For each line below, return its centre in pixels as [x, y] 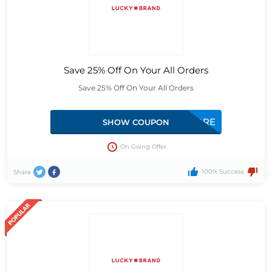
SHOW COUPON [136, 122]
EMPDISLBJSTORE [173, 122]
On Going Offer [143, 147]
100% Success [223, 172]
